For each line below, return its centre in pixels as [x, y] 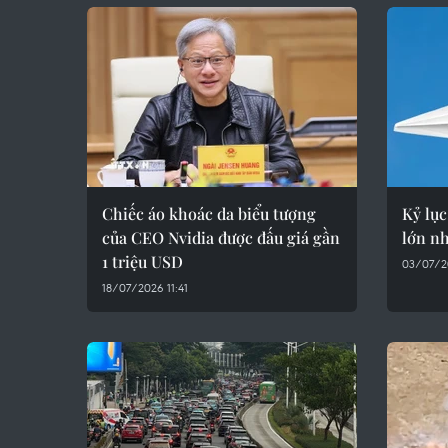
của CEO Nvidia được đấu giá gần [221, 237]
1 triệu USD [142, 261]
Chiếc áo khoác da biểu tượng [209, 213]
